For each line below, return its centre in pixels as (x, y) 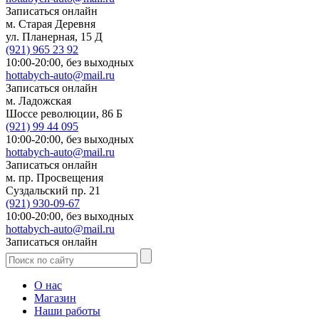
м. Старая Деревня (51, 23)
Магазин (55, 298)
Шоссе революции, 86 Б (64, 113)
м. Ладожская (38, 100)
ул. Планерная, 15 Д (54, 36)
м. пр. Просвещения (54, 177)
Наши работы (67, 310)
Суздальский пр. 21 (53, 190)
